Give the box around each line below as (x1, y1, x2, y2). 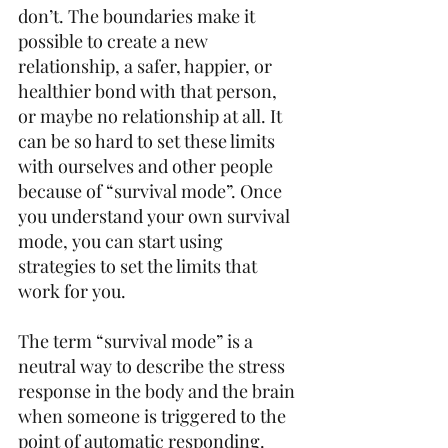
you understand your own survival (18, 204, 294, 228)
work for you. (18, 279, 134, 303)
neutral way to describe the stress (18, 354, 289, 378)
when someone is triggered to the (18, 404, 290, 428)
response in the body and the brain (18, 379, 299, 403)
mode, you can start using (18, 229, 227, 253)
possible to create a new (18, 29, 212, 53)
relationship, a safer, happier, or (18, 54, 276, 78)
